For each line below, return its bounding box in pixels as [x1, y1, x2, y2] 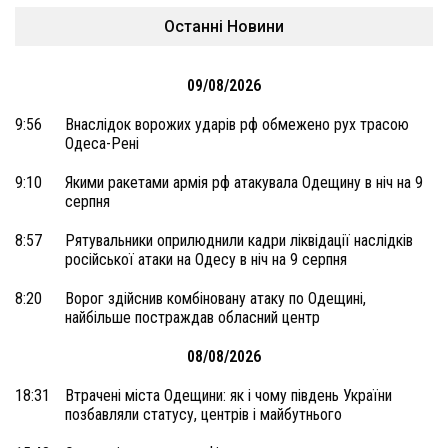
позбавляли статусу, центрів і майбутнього [65, 405, 342, 424]
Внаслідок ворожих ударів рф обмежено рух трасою [65, 115, 409, 134]
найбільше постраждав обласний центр [65, 308, 320, 327]
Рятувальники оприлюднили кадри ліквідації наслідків [65, 231, 413, 250]
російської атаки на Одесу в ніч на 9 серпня [65, 250, 347, 269]
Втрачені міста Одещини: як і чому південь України [65, 386, 392, 405]
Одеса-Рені [65, 134, 139, 153]
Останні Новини [164, 17, 284, 36]
